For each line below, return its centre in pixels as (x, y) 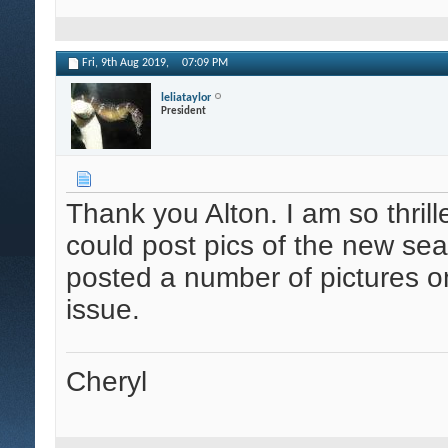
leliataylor (186, 97)
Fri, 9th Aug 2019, (127, 63)
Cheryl (106, 382)
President (183, 111)
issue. (103, 310)
